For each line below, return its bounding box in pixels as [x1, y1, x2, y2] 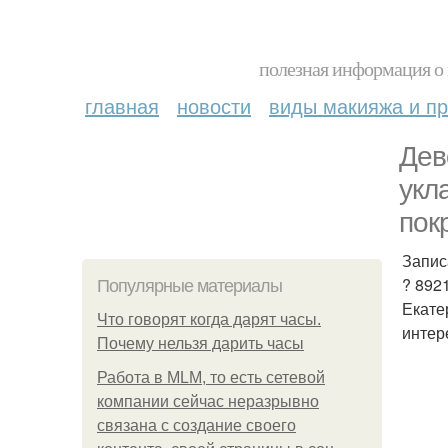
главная [85, 91, 159, 120]
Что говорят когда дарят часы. [97, 311, 321, 328]
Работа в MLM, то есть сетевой [97, 369, 325, 386]
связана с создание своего [97, 417, 296, 434]
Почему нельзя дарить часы [97, 335, 304, 352]
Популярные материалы [97, 276, 282, 296]
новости [177, 91, 251, 120]
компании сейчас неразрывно [97, 393, 319, 410]
